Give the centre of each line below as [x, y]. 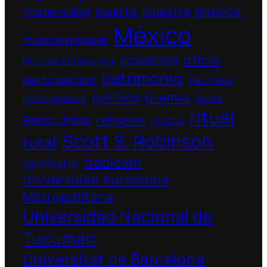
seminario [50, 162]
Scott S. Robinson [137, 141]
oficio [202, 59]
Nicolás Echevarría [69, 60]
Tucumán [59, 238]
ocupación [149, 60]
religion [120, 119]
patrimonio [142, 77]
